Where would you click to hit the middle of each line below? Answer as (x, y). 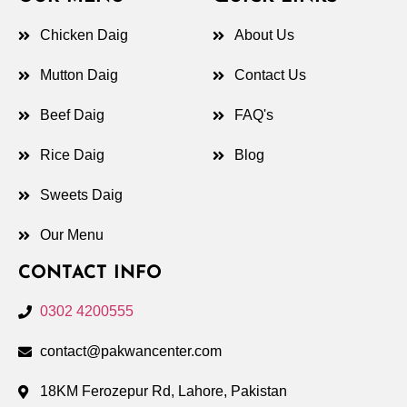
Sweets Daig (81, 195)
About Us (264, 35)
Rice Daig (72, 155)
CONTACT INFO (90, 274)
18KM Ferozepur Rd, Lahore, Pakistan (163, 392)
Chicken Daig (84, 35)
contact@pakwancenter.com (130, 352)
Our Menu (71, 235)
